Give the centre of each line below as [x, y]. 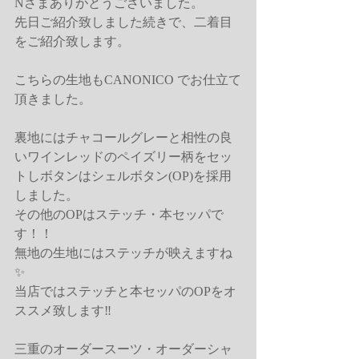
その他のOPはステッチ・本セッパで [119, 214]
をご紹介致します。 [72, 41]
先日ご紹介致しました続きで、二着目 [123, 22]
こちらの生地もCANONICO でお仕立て [128, 80]
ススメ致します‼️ [65, 311]
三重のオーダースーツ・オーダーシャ [123, 349]
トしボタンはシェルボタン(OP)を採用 [123, 176]
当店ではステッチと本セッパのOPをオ [125, 291]
